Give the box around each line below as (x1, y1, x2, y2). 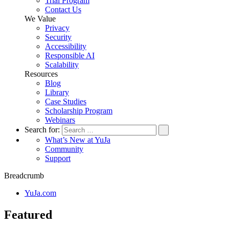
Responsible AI (45, 51, 95, 60)
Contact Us (45, 5, 81, 14)
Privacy (45, 24, 70, 32)
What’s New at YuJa (45, 135, 110, 144)
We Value (25, 14, 56, 23)
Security (45, 33, 72, 41)
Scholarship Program (45, 106, 112, 115)
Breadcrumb (4, 171, 44, 180)
